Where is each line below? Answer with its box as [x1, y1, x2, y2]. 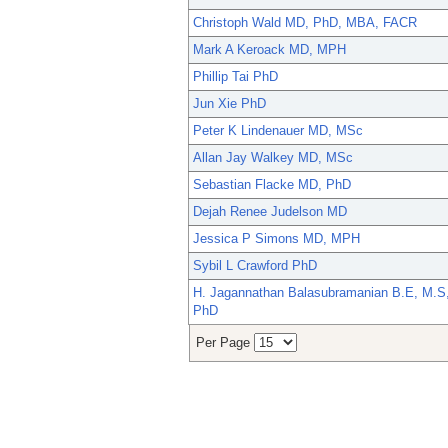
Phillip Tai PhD [193, 69, 278, 85]
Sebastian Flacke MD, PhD [193, 177, 351, 193]
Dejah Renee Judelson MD [193, 204, 347, 220]
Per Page [196, 335, 254, 351]
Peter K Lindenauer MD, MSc [193, 123, 363, 139]
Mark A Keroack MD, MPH [193, 42, 346, 58]
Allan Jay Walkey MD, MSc [193, 150, 353, 166]
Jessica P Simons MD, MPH [193, 231, 360, 247]
